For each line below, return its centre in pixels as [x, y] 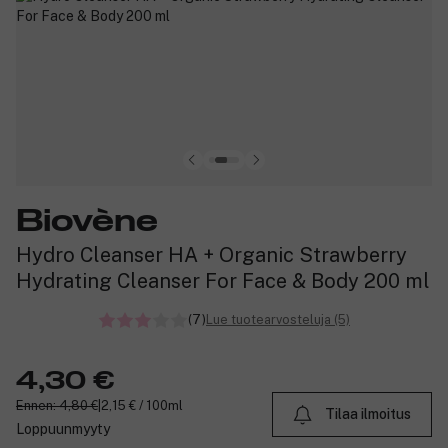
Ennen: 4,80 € [57, 405]
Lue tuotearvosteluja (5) [278, 319]
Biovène [87, 221]
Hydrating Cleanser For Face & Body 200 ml [223, 280]
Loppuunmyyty [63, 428]
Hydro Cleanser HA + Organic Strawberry [211, 254]
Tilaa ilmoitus [368, 414]
